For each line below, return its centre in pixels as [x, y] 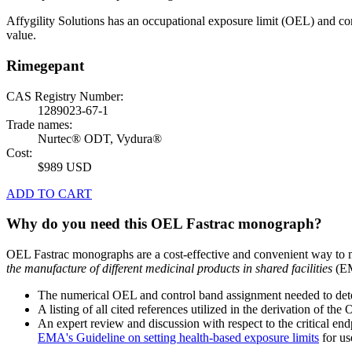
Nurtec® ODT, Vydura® [100, 138]
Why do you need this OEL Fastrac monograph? [164, 224]
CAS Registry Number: [65, 96]
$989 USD [65, 167]
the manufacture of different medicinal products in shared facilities [169, 269]
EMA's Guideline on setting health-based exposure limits [178, 338]
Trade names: [39, 124]
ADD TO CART [49, 193]
